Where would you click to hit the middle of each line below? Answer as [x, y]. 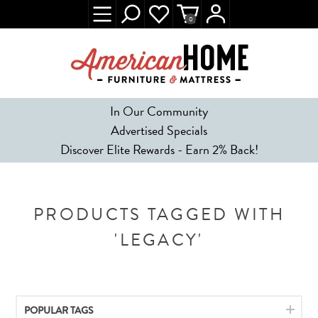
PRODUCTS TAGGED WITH [159, 214]
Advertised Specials [159, 130]
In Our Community [159, 111]
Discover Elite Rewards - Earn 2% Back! [159, 149]
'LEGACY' [159, 240]
